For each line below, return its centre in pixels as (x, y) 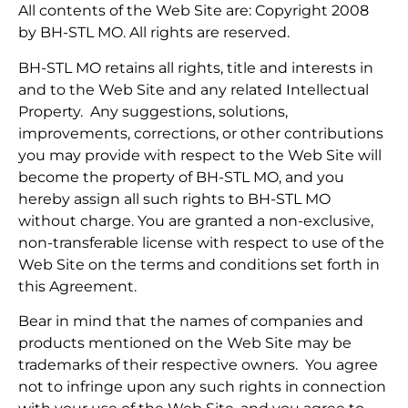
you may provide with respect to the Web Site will (200, 155)
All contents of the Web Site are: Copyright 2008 (194, 11)
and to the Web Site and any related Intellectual (194, 89)
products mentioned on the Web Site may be (185, 343)
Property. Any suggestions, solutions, (153, 111)
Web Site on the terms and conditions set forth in (199, 264)
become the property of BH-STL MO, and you (181, 177)
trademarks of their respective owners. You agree (198, 365)
